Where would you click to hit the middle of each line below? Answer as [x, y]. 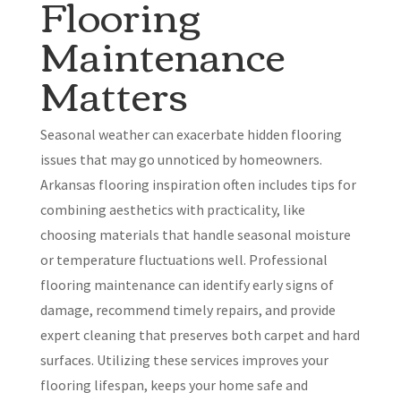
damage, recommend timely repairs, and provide [188, 310]
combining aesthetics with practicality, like [172, 210]
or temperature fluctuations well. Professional [183, 260]
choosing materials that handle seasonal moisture [195, 235]
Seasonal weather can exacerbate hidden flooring [191, 135]
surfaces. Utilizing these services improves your [184, 360]
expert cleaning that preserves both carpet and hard [200, 335]
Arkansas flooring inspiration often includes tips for [198, 185]
